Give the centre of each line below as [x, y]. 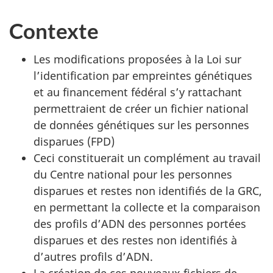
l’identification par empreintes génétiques [143, 75]
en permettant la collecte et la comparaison [147, 207]
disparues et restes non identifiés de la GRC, [148, 190]
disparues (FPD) [74, 141]
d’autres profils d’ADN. [93, 256]
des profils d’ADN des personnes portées [140, 223]
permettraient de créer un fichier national [141, 108]
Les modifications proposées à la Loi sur [137, 59]
